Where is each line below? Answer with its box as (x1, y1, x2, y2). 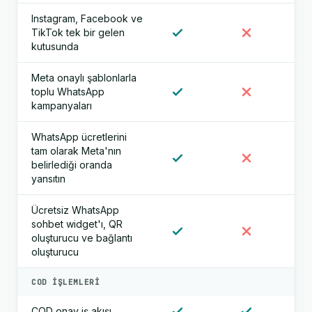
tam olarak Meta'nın (31, 145, 121, 157)
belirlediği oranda (31, 159, 112, 171)
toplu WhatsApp (31, 86, 104, 97)
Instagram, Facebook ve (31, 13, 143, 24)
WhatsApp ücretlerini (31, 131, 127, 143)
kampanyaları (31, 100, 92, 111)
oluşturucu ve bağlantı (31, 232, 132, 244)
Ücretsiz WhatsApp (31, 204, 119, 216)
